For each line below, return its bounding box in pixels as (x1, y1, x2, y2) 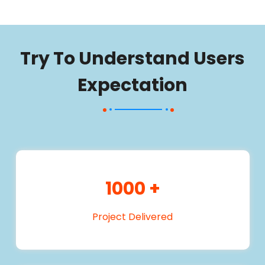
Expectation (77, 73, 188, 98)
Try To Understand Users (20, 46, 245, 71)
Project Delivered (92, 210, 173, 224)
